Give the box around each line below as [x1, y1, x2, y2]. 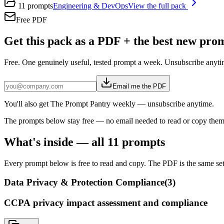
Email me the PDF [112, 82, 166, 90]
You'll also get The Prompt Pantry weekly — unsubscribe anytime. [4, 99, 214, 108]
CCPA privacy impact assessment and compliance [4, 197, 207, 208]
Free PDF [16, 15, 47, 24]
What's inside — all [4, 135, 107, 148]
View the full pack [128, 1, 188, 10]
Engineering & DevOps [53, 1, 128, 10]
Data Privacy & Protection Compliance [4, 177, 164, 188]
